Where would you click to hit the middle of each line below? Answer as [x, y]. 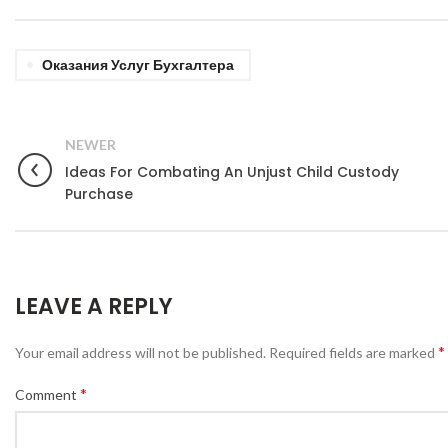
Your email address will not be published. [140, 352]
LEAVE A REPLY [94, 306]
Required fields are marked [353, 352]
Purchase [99, 194]
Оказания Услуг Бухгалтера [138, 64]
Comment [47, 394]
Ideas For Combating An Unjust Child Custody [232, 172]
